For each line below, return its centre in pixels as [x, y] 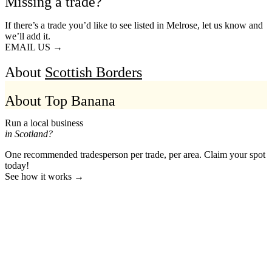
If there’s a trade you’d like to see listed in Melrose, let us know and [134, 25]
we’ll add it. [28, 36]
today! [17, 165]
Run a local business [44, 123]
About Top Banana [60, 101]
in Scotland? [29, 134]
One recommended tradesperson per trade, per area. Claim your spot [135, 154]
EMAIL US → [34, 47]
